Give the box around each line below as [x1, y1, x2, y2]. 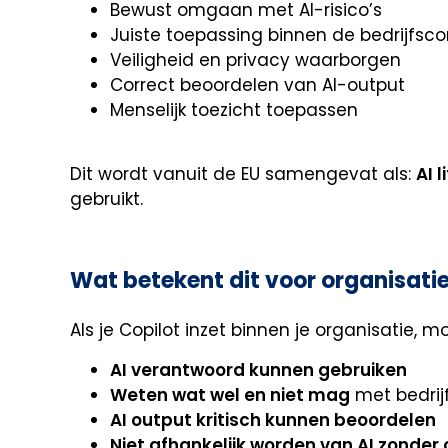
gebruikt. [70, 186, 143, 211]
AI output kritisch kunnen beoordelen [110, 407, 436, 432]
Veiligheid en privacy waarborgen [110, 47, 401, 72]
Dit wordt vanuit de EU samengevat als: [70, 161, 416, 186]
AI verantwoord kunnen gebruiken [110, 357, 407, 382]
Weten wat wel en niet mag [110, 382, 350, 407]
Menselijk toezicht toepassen [110, 97, 358, 122]
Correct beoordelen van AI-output [110, 72, 405, 97]
